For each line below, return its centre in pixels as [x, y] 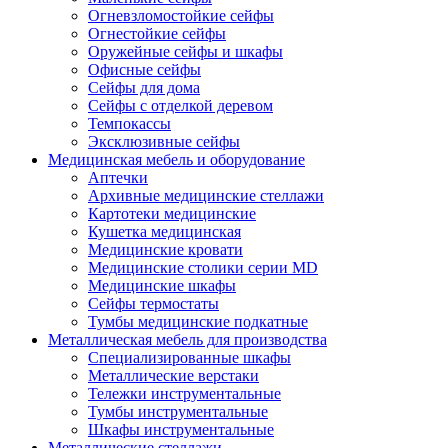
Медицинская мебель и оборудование [176, 159]
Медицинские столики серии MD [203, 267]
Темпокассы [129, 123]
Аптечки [118, 177]
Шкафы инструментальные [181, 429]
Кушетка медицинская [164, 231]
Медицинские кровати [165, 249]
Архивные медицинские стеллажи [206, 195]
